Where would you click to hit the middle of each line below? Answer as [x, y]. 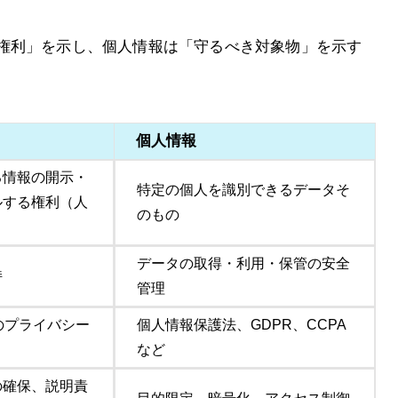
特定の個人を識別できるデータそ [243, 190]
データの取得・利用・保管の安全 [243, 263]
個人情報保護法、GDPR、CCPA [242, 325]
